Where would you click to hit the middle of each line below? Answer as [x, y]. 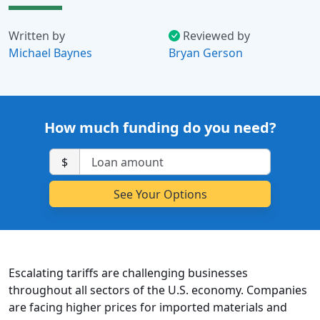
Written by [37, 36]
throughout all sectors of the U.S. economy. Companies [158, 290]
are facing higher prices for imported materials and [148, 307]
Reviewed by [216, 36]
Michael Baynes [50, 53]
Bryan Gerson [206, 53]
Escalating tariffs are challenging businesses [128, 273]
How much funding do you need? [160, 127]
